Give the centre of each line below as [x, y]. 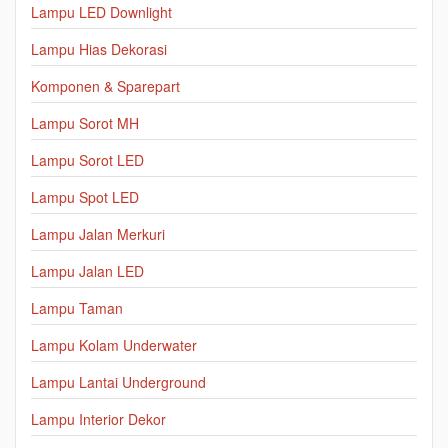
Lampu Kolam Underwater [114, 345]
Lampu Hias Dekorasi [99, 49]
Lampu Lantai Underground [118, 382]
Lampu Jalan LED [87, 271]
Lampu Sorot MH [85, 123]
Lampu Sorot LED [87, 160]
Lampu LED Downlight [101, 12]
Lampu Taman [77, 308]
